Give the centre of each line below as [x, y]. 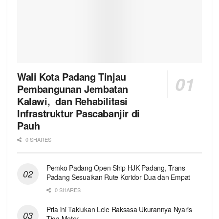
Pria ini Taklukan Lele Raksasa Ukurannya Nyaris [119, 209]
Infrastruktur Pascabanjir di [78, 113]
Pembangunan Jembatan [73, 89]
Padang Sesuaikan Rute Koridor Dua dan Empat [118, 177]
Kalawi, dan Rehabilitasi [73, 101]
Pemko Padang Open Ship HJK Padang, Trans [116, 168]
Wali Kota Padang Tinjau [73, 77]
